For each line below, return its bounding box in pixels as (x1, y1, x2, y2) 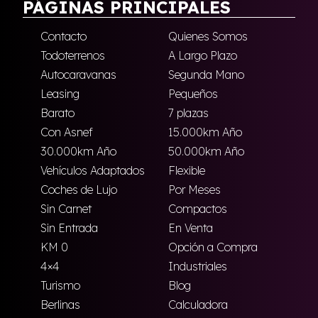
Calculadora (168, 297, 228, 312)
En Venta (168, 221, 213, 235)
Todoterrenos (40, 48, 105, 62)
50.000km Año (168, 144, 244, 158)
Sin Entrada (40, 221, 98, 235)
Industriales (168, 259, 227, 273)
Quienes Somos (168, 29, 248, 43)
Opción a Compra (168, 240, 258, 254)
